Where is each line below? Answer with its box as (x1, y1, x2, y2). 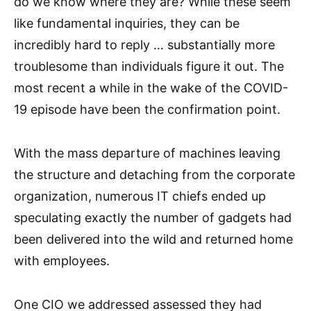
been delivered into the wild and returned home (14, 232, 293, 247)
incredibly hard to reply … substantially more (14, 37, 275, 53)
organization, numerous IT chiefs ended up (14, 189, 266, 204)
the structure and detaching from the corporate (14, 167, 295, 183)
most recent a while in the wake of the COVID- (14, 81, 288, 96)
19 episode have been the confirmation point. (14, 102, 280, 117)
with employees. (14, 253, 110, 269)
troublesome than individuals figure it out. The (14, 59, 284, 74)
